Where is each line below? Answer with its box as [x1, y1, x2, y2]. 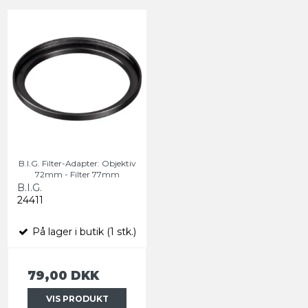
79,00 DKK [27, 267, 99, 283]
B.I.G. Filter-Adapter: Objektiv [18, 157, 136, 168]
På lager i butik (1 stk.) [30, 225, 136, 238]
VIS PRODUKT [45, 293, 109, 304]
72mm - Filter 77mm [34, 168, 120, 179]
